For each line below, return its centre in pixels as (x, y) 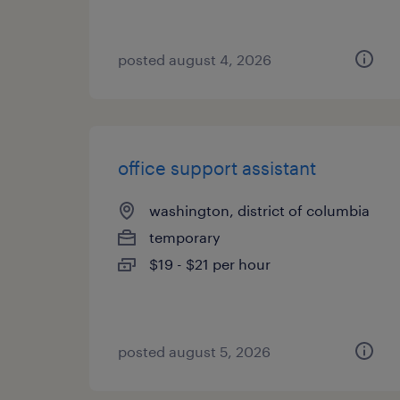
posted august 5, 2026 (194, 351)
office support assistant (217, 168)
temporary (185, 237)
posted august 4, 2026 (195, 59)
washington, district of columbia (259, 210)
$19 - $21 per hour (210, 264)
